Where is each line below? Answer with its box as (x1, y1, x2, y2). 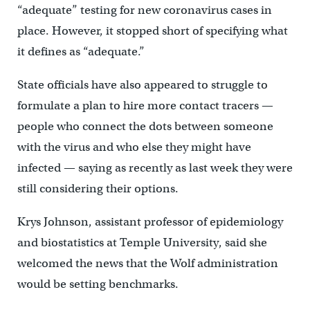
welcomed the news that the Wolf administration (17, 256, 278, 271)
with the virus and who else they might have (17, 140, 251, 155)
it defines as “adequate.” (17, 44, 145, 60)
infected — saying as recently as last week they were (17, 161, 293, 176)
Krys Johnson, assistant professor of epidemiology (17, 215, 283, 230)
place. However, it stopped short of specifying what (17, 24, 288, 39)
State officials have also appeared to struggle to (17, 77, 268, 93)
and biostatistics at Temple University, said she (17, 235, 267, 250)
